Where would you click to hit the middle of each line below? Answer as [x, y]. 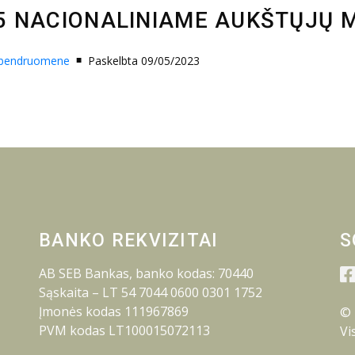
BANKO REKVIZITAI [129, 241]
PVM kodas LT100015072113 [124, 331]
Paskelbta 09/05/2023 [144, 60]
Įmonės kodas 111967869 [114, 312]
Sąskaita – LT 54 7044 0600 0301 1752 [151, 293]
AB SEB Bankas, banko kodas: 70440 [146, 274]
